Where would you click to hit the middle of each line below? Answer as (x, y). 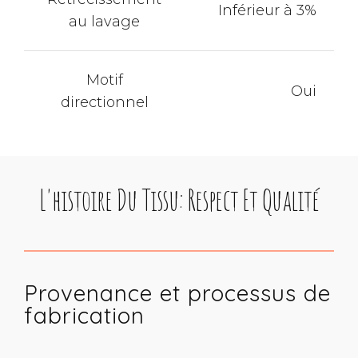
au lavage (105, 21)
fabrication (85, 315)
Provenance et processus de (178, 292)
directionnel (104, 102)
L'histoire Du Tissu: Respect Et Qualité (179, 199)
